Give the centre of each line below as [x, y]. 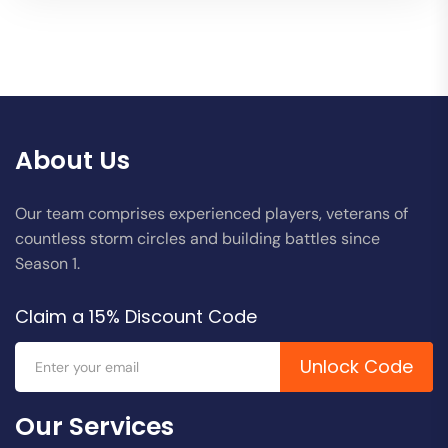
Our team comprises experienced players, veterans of [211, 213]
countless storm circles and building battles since [197, 238]
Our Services [94, 426]
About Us [72, 160]
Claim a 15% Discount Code [136, 316]
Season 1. [47, 263]
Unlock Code [356, 366]
